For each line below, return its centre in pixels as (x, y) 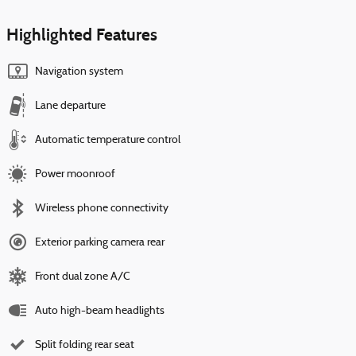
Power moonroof (75, 175)
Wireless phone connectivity (102, 209)
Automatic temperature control (108, 141)
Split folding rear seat (85, 346)
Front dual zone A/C (83, 277)
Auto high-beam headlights (100, 311)
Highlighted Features (82, 35)
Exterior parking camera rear (100, 243)
